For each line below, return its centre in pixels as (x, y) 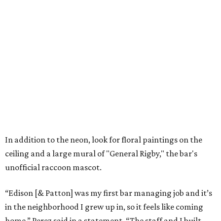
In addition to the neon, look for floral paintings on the (104, 140)
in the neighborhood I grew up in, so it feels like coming (104, 207)
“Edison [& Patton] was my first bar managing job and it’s (109, 193)
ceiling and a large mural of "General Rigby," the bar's (101, 154)
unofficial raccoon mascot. (53, 167)
